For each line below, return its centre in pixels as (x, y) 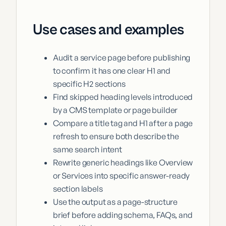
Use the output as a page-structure (116, 202)
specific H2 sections (89, 84)
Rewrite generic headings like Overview (123, 163)
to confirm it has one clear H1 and (112, 71)
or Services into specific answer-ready (122, 176)
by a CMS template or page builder (116, 110)
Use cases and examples (108, 30)
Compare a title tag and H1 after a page (123, 123)
